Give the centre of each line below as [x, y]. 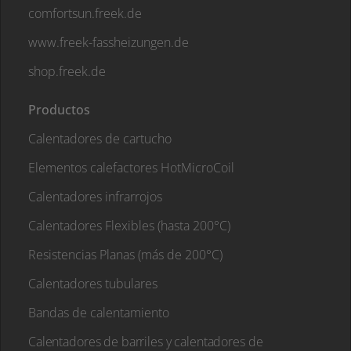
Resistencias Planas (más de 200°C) [125, 255]
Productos [59, 110]
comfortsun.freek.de [85, 13]
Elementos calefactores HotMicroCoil [131, 168]
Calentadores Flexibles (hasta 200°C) [129, 226]
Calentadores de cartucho [100, 139]
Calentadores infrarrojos [95, 197]
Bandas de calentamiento [99, 313]
